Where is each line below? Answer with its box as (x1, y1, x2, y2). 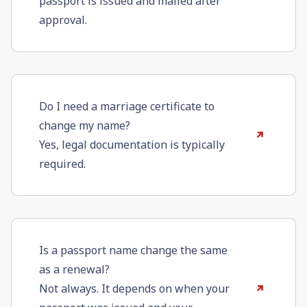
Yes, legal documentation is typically (39, 137, 225, 153)
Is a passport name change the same (39, 243, 228, 258)
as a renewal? (39, 262, 110, 278)
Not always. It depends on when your (39, 281, 230, 297)
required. (39, 156, 86, 172)
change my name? (39, 118, 130, 134)
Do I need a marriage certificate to (39, 99, 214, 114)
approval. (39, 12, 87, 28)
